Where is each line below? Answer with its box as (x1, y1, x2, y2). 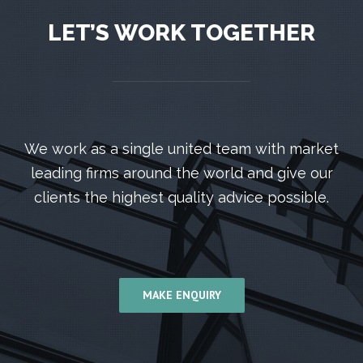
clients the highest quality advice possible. (34, 188, 329, 206)
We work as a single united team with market (24, 139, 339, 157)
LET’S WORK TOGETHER (48, 19, 315, 46)
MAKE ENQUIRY (142, 288, 221, 303)
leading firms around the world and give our (30, 164, 333, 181)
